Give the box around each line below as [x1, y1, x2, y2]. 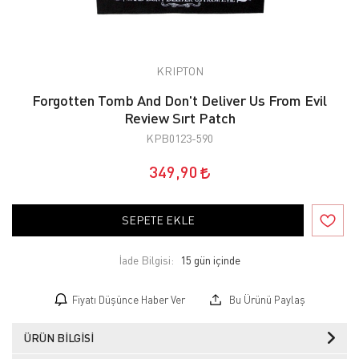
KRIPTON [155, 64, 204, 78]
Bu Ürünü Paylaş [226, 293, 305, 306]
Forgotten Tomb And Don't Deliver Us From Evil [32, 91, 327, 109]
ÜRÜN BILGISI [24, 331, 94, 345]
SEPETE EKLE [121, 213, 195, 227]
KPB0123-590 [146, 131, 213, 145]
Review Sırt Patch [123, 109, 236, 127]
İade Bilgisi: [119, 253, 174, 267]
